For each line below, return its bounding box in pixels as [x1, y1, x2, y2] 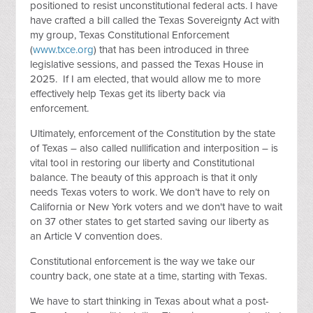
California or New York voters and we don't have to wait [30, 200, 283, 213]
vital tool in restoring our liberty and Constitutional [30, 156, 255, 169]
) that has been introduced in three [94, 43, 252, 56]
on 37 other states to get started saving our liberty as [30, 214, 270, 228]
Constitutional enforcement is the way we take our [30, 254, 256, 268]
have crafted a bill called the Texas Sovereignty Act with [30, 13, 280, 27]
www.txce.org [33, 43, 94, 56]
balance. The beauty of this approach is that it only [30, 170, 258, 184]
